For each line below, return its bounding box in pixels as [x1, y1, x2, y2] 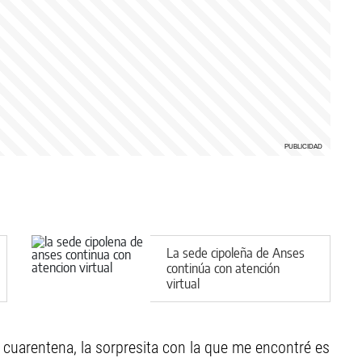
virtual [166, 275, 200, 292]
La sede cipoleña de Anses [166, 244, 305, 261]
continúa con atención [166, 259, 280, 276]
